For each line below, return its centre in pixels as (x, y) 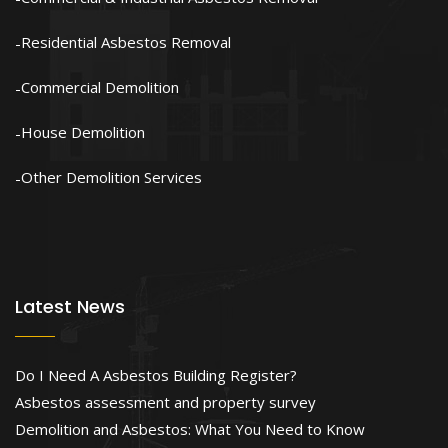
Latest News (70, 306)
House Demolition (83, 132)
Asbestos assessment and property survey (165, 402)
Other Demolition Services (111, 177)
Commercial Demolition (100, 87)
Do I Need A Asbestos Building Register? (156, 375)
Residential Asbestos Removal (126, 42)
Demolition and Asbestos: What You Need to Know (190, 429)
